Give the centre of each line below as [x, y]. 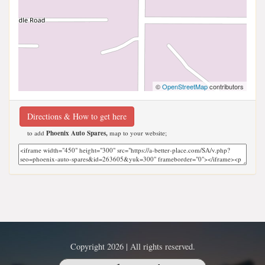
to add [37, 133]
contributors [226, 87]
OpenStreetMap [185, 87]
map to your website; [137, 133]
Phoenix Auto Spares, [77, 133]
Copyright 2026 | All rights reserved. [132, 247]
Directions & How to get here [77, 117]
